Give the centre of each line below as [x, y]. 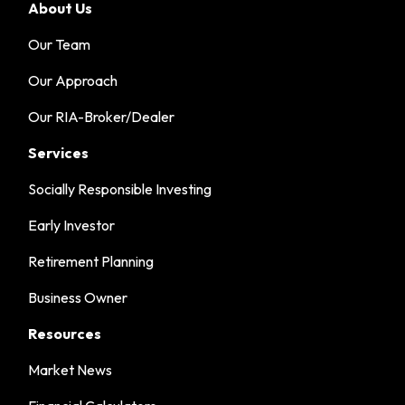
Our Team [60, 44]
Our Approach [73, 80]
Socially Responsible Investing [120, 188]
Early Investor [72, 225]
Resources [65, 333]
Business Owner [78, 297]
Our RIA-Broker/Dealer [102, 116]
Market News [71, 369]
